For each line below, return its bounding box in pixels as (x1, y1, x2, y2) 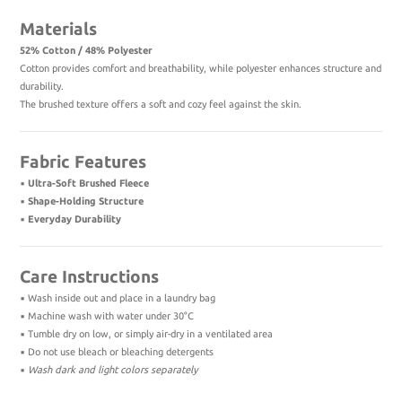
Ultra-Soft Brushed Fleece (28, 178, 149, 188)
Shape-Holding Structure (28, 196, 144, 206)
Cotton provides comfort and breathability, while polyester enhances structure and (20, 63, 381, 74)
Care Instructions (20, 267, 159, 286)
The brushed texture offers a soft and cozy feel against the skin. (20, 99, 301, 109)
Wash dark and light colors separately (28, 364, 198, 375)
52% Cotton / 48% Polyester (20, 45, 153, 56)
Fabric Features (20, 152, 146, 171)
